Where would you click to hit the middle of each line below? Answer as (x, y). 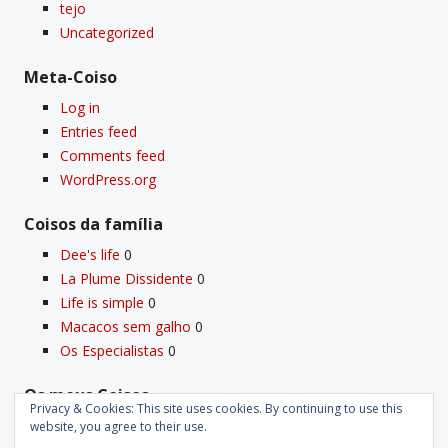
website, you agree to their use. (118, 426)
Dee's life (90, 254)
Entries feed (98, 131)
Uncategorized (107, 32)
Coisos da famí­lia (93, 223)
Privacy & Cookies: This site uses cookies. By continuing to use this (216, 408)
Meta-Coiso (70, 76)
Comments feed (112, 155)
